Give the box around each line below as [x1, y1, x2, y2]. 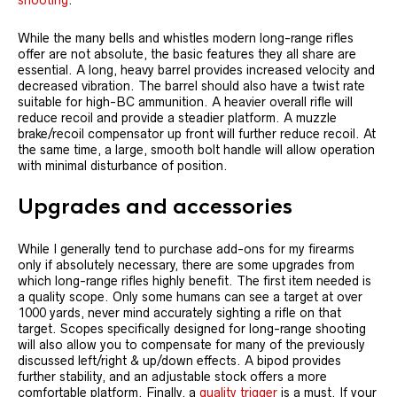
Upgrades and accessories [18, 194, 292, 220]
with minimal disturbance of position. [18, 159, 228, 173]
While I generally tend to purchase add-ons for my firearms [18, 242, 354, 256]
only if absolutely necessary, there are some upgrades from [18, 258, 354, 272]
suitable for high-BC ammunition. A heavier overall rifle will [18, 95, 353, 109]
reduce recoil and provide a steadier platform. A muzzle [18, 111, 337, 125]
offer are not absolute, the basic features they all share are [18, 47, 356, 61]
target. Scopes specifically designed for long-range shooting [18, 322, 366, 336]
